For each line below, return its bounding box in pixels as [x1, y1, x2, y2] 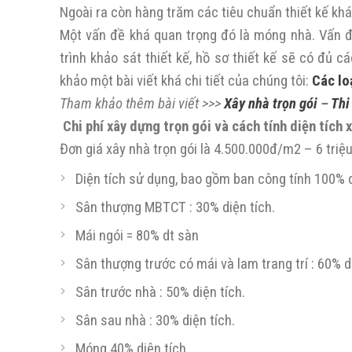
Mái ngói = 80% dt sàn [75, 227, 199, 244]
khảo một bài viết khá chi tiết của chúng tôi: [60, 72, 312, 90]
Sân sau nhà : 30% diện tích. [75, 312, 235, 329]
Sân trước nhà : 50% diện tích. [75, 284, 245, 301]
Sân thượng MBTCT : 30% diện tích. [75, 199, 275, 216]
